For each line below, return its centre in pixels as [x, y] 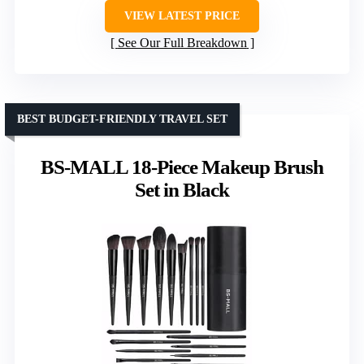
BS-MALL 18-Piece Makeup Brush [182, 167]
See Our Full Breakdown [182, 42]
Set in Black [182, 189]
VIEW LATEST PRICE [182, 15]
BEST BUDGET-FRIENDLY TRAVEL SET [122, 119]
